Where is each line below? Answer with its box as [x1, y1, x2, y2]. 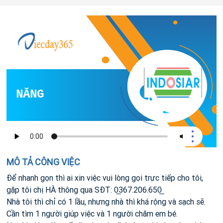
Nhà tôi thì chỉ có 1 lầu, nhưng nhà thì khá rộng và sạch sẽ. [6, 197, 206, 207]
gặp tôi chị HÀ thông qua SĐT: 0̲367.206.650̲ [6, 185, 162, 195]
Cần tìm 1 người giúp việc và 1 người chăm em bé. [6, 209, 178, 219]
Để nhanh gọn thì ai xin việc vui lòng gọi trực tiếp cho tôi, [6, 173, 203, 183]
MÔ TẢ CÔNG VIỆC [6, 156, 80, 168]
